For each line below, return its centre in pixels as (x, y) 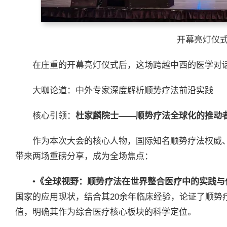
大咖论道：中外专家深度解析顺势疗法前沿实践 (123, 91)
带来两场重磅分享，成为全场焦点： (84, 157)
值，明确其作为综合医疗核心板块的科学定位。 (106, 212)
